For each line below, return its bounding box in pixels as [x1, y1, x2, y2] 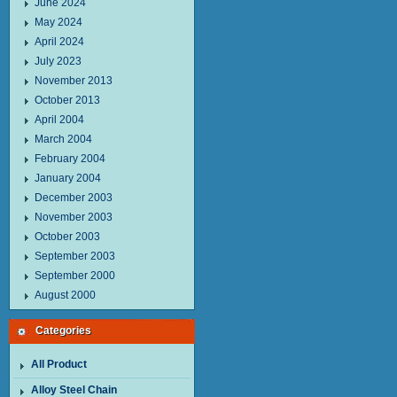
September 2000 [34, 269, 115, 282]
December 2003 [34, 191, 113, 204]
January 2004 [34, 172, 101, 184]
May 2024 [34, 16, 82, 28]
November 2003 [34, 211, 113, 223]
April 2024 [34, 35, 84, 48]
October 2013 [34, 94, 100, 106]
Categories [35, 324, 91, 337]
